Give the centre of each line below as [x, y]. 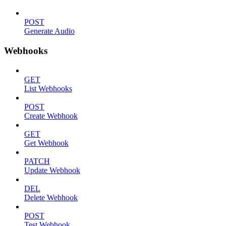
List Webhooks [48, 88]
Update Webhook [52, 170]
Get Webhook [46, 143]
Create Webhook [51, 116]
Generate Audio [49, 31]
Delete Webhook [51, 197]
